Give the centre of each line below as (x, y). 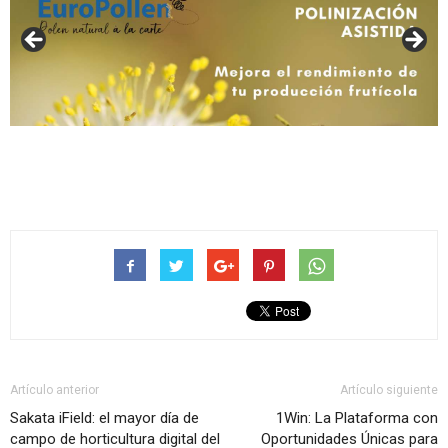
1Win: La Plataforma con (357, 418)
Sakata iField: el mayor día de (104, 418)
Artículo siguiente (389, 390)
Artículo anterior (54, 390)
